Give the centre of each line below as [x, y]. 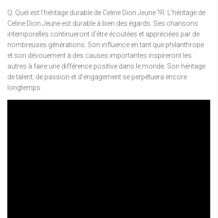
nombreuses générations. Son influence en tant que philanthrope [106, 45]
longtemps [24, 88]
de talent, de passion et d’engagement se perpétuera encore [97, 77]
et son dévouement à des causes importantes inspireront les [100, 56]
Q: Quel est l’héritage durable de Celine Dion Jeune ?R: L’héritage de [106, 13]
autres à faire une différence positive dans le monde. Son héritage [106, 66]
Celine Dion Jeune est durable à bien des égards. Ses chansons [103, 24]
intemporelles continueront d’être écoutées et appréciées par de [103, 34]
